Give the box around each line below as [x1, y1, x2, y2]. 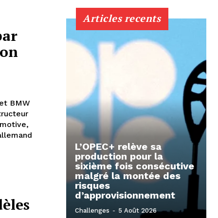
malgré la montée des [75, 169, 181, 182]
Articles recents [83, 11, 161, 25]
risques [75, 179, 110, 191]
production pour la [75, 150, 163, 162]
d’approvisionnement [75, 189, 175, 201]
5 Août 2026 [118, 206, 157, 214]
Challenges [75, 206, 109, 214]
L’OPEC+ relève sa [75, 140, 162, 152]
